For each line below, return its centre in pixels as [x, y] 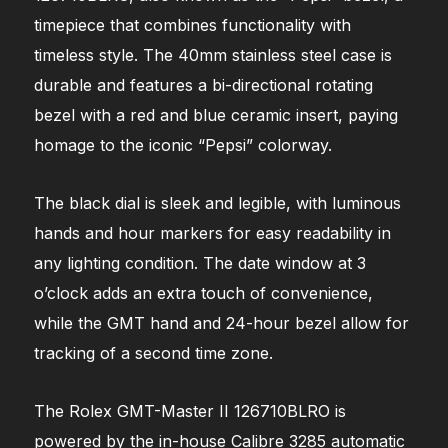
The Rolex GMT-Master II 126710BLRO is [190, 410]
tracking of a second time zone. [154, 352]
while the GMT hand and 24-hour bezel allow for [222, 322]
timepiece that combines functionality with [193, 24]
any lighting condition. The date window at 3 [200, 262]
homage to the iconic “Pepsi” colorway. [183, 144]
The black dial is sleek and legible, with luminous [218, 202]
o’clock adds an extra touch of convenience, [204, 292]
